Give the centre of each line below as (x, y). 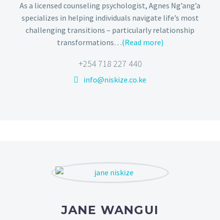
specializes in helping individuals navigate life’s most (110, 17)
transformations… (89, 42)
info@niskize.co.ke (115, 80)
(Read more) (142, 42)
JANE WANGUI (110, 210)
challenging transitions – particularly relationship (110, 30)
